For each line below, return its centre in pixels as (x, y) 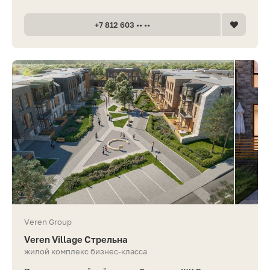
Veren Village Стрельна (76, 239)
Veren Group (48, 221)
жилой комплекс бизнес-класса (86, 251)
